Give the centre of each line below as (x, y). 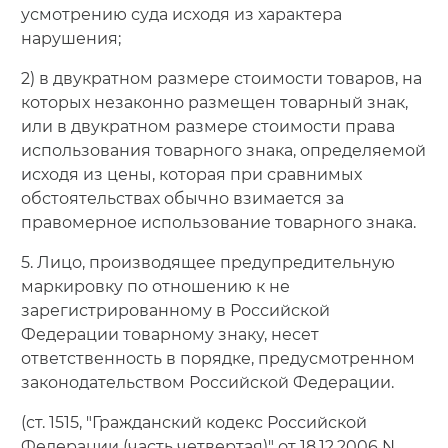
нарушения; (70, 38)
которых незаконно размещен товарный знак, (214, 102)
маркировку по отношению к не (155, 286)
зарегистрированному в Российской (175, 310)
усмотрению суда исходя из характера (181, 14)
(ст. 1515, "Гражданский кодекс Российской (193, 422)
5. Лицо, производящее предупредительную (207, 262)
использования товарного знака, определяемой (223, 150)
